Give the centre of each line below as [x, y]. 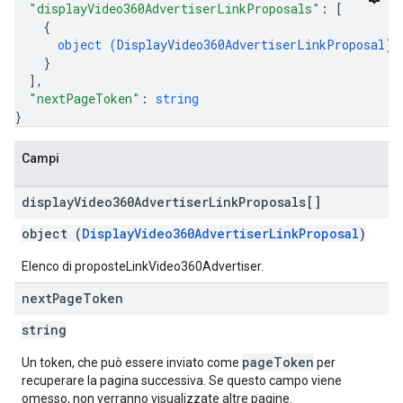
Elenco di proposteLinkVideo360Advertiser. [143, 266]
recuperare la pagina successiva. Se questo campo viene [182, 381]
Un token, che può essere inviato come [132, 363]
